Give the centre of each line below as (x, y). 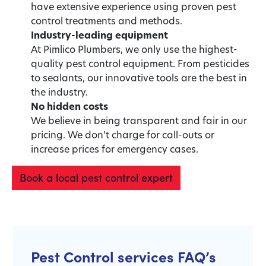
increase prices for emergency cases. (115, 148)
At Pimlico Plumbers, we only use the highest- (134, 49)
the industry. (59, 91)
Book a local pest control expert (96, 177)
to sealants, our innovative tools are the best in (139, 77)
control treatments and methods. (107, 20)
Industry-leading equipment (99, 35)
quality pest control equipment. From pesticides (140, 63)
